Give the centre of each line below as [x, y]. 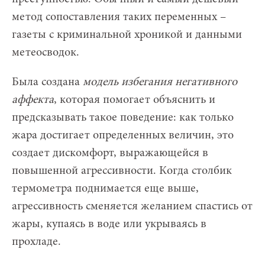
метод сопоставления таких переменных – [119, 17]
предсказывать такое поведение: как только [123, 117]
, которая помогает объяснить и [135, 100]
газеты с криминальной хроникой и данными [127, 35]
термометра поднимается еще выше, [105, 188]
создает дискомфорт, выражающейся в [110, 153]
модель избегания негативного [160, 82]
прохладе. [36, 242]
